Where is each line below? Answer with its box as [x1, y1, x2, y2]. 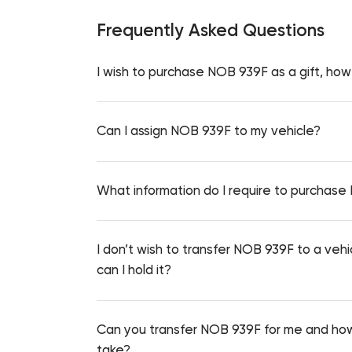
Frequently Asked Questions [97, 19, 325, 41]
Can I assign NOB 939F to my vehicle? [97, 123, 321, 139]
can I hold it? [97, 262, 172, 278]
